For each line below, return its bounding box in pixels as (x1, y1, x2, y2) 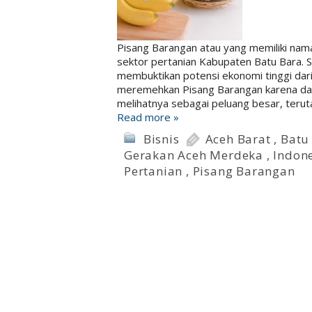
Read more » (117, 110, 179, 124)
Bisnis (143, 131, 180, 147)
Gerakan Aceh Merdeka (124, 147, 264, 163)
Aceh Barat (205, 131, 271, 147)
